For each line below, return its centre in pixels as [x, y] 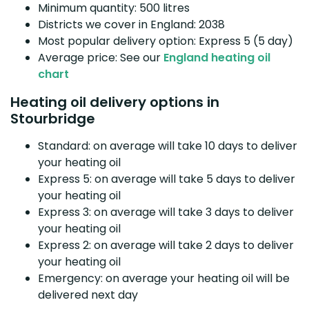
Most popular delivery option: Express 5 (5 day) [166, 41]
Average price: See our [101, 57]
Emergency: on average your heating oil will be [164, 278]
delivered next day [88, 295]
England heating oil [217, 57]
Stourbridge [53, 118]
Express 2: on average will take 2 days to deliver [166, 245]
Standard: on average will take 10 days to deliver [168, 146]
